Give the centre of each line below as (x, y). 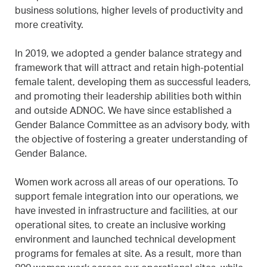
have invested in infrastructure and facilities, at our (126, 212)
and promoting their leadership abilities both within (128, 98)
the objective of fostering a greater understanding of (131, 141)
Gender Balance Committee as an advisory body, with (132, 126)
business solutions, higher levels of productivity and (129, 12)
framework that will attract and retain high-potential (129, 69)
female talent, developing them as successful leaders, (133, 83)
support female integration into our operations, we (127, 198)
